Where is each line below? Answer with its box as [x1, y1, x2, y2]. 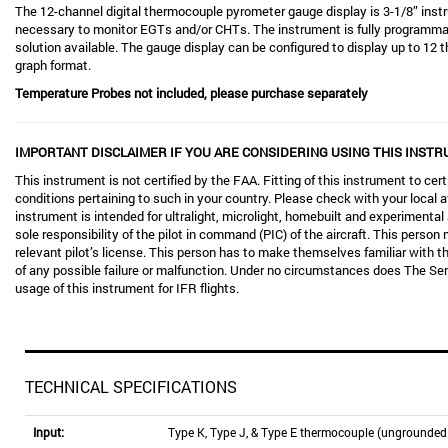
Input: [33, 424, 64, 440]
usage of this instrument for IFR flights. [15, 279, 239, 297]
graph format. [15, 56, 91, 74]
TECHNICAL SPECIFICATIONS [25, 376, 237, 397]
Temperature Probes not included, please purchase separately [15, 84, 368, 102]
